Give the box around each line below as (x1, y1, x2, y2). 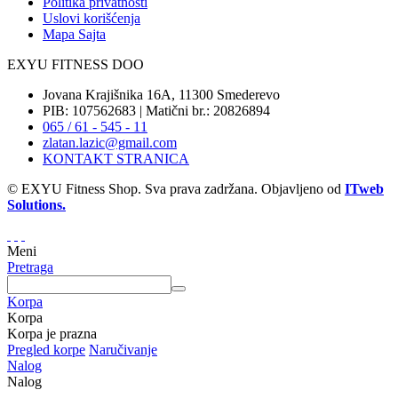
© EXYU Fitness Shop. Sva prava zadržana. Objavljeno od (7, 180, 345, 196)
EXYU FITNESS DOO (7, 56, 144, 72)
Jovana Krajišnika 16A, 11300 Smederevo (43, 86, 280, 102)
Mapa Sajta (43, 26, 106, 42)
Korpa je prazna (7, 325, 97, 341)
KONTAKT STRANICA (43, 150, 189, 166)
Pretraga (7, 259, 53, 275)
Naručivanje (89, 341, 157, 357)
